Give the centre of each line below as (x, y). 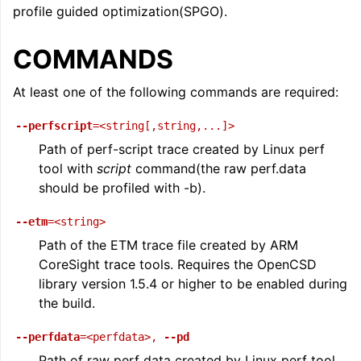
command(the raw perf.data (219, 168)
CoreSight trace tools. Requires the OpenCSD (178, 264)
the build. (67, 303)
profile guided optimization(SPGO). (120, 11)
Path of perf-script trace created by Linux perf (182, 149)
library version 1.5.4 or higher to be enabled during (193, 284)
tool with (68, 168)
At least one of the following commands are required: (176, 92)
